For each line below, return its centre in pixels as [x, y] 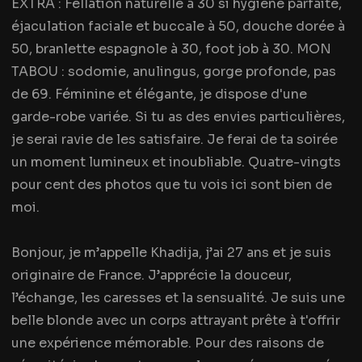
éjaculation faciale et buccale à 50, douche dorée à [178, 26]
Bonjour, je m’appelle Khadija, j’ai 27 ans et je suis [171, 253]
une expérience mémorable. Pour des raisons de [168, 343]
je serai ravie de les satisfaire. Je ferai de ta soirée [175, 139]
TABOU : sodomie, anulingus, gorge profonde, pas [174, 72]
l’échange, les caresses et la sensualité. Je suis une [178, 298]
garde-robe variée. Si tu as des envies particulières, [178, 117]
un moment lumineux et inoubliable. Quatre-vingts [176, 162]
